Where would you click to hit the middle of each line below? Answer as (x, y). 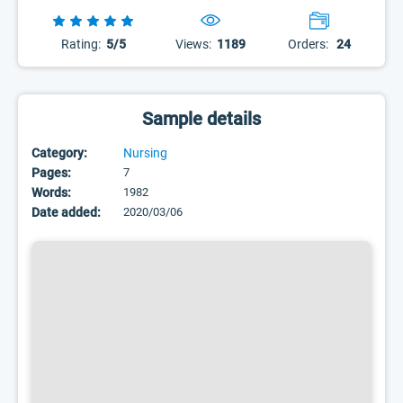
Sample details (201, 119)
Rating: (81, 44)
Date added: (66, 212)
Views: (194, 44)
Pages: (51, 173)
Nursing (145, 153)
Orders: (308, 44)
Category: (59, 153)
